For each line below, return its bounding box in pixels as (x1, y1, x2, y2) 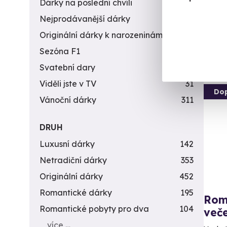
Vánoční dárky (40, 95, 96, 105)
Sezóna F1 (40, 46, 80, 56)
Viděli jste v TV (40, 79, 96, 89)
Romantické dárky (40, 187, 112, 198)
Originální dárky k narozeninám (40, 30, 163, 40)
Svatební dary (40, 62, 95, 72)
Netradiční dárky (40, 155, 107, 165)
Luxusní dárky (40, 139, 95, 149)
